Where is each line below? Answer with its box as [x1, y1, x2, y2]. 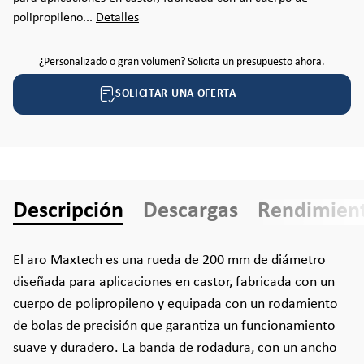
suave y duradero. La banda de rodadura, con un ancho [13, 340, 337, 356]
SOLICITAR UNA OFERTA [115, 88, 236, 100]
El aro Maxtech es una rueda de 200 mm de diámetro [13, 253, 326, 268]
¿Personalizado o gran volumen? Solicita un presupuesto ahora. [39, 56, 325, 68]
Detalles [96, 11, 139, 24]
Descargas [143, 200, 238, 223]
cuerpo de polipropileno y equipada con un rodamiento [13, 297, 338, 312]
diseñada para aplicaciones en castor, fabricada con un [13, 275, 335, 290]
